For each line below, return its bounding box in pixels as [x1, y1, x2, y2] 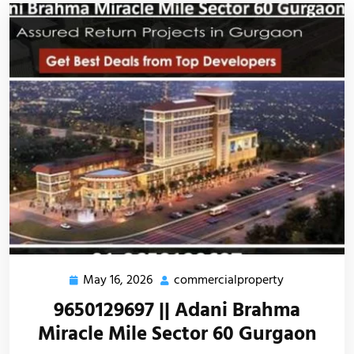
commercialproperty [173, 271, 284, 289]
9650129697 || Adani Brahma [54, 296, 300, 325]
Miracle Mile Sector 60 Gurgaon [37, 320, 317, 348]
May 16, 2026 [82, 271, 153, 289]
